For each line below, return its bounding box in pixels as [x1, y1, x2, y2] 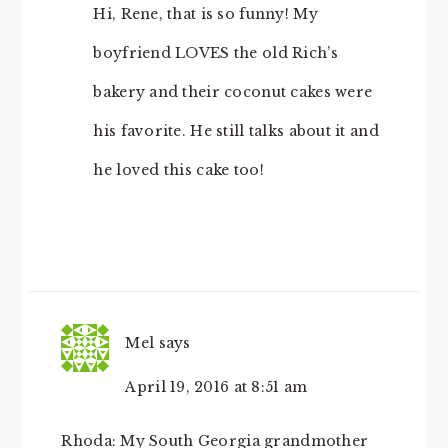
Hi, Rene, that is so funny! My [93, 5, 318, 24]
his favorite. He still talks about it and [93, 122, 379, 141]
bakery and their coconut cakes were [93, 83, 373, 102]
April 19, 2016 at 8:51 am [125, 378, 308, 397]
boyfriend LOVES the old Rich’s [93, 44, 338, 63]
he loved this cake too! [93, 161, 264, 180]
